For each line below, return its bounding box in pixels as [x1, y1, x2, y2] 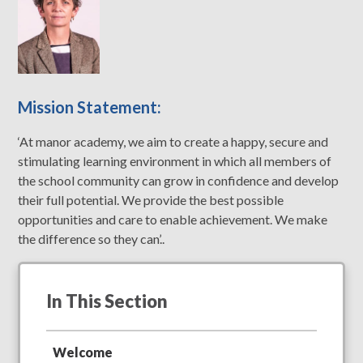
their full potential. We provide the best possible [18, 191, 284, 207]
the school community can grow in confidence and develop [18, 172, 340, 188]
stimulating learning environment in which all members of [18, 152, 332, 169]
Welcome [53, 344, 113, 360]
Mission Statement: [18, 96, 162, 117]
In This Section [46, 289, 169, 312]
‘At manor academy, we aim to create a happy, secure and [18, 133, 329, 149]
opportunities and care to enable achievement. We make [18, 211, 328, 227]
